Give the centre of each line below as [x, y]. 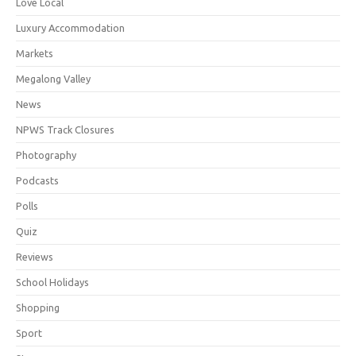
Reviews [35, 257]
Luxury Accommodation [70, 28]
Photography [46, 155]
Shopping [38, 308]
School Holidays [52, 282]
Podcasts [37, 180]
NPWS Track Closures [65, 130]
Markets [35, 53]
